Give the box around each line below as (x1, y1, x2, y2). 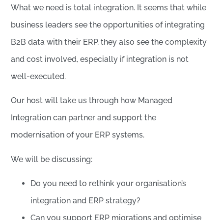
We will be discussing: (11, 154, 93, 164)
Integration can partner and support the (11, 113, 157, 123)
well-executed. (11, 71, 66, 81)
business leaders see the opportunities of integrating (11, 20, 205, 29)
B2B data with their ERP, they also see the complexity (11, 37, 207, 47)
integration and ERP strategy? (30, 195, 141, 205)
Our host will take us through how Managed (11, 96, 173, 106)
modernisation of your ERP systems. (11, 130, 145, 140)
